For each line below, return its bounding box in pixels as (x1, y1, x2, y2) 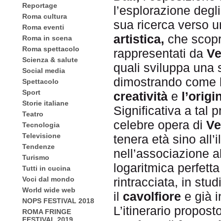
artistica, (113, 32, 164, 46)
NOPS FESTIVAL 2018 (22, 197, 94, 205)
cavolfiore (123, 189, 181, 204)
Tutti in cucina (22, 164, 71, 172)
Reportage (22, 1, 57, 9)
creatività (113, 89, 171, 104)
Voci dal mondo (22, 175, 74, 183)
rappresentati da (113, 46, 207, 61)
